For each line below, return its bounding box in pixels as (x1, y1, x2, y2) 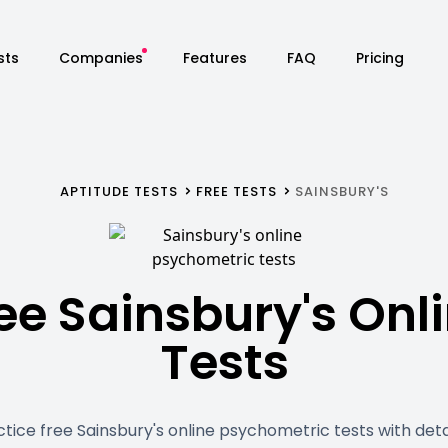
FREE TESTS (195, 182, 277, 201)
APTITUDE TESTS (59, 182, 178, 201)
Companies (58, 47, 143, 68)
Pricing (355, 47, 404, 68)
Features (182, 47, 247, 68)
